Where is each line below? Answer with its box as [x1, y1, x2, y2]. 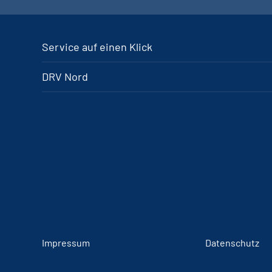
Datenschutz [205, 237, 259, 248]
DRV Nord [42, 70, 88, 83]
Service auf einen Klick [42, 40, 152, 53]
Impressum [42, 237, 90, 248]
